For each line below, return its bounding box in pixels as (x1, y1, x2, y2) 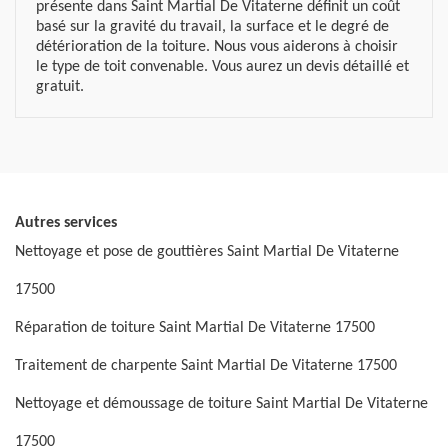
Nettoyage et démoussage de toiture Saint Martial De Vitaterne (15, 396, 428, 412)
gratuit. (36, 79, 84, 95)
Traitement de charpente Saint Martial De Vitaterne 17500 (15, 358, 397, 374)
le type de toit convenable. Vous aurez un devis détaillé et (36, 59, 409, 75)
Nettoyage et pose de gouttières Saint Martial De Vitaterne (15, 244, 399, 260)
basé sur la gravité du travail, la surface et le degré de (36, 19, 389, 35)
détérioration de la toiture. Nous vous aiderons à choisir (36, 39, 398, 55)
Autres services (15, 215, 117, 231)
